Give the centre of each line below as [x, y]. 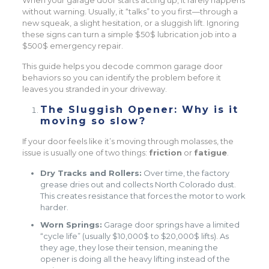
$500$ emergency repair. [73, 46]
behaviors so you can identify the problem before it [122, 77]
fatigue [211, 153]
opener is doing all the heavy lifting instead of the [135, 259]
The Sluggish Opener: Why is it [140, 110]
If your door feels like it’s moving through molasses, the [128, 141]
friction [166, 153]
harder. [55, 207]
